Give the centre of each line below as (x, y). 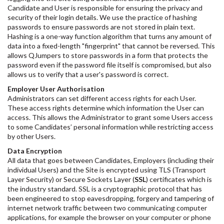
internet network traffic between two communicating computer (107, 208)
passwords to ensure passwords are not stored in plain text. (101, 27)
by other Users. (31, 136)
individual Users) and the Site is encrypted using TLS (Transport (107, 170)
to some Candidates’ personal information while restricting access (110, 127)
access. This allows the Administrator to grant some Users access (110, 117)
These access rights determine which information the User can (106, 108)
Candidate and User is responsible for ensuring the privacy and (105, 8)
